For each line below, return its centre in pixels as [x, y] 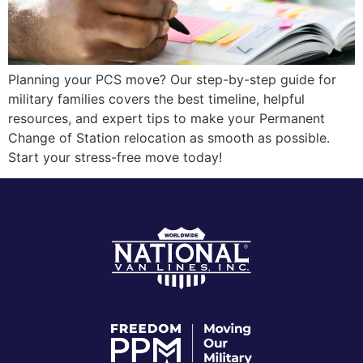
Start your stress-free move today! [115, 157]
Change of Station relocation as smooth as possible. [169, 137]
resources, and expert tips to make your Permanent [167, 118]
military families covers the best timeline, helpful [156, 98]
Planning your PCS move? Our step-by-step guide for [172, 79]
